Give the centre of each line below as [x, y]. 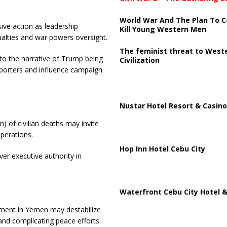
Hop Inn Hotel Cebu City [162, 148]
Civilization [139, 60]
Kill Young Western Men [163, 29]
